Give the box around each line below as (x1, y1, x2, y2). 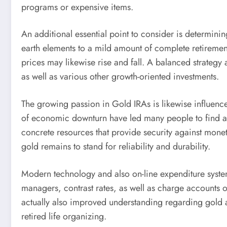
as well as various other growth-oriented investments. (21, 70, 219, 84)
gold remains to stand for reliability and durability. (21, 139, 210, 153)
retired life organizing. (21, 209, 106, 223)
